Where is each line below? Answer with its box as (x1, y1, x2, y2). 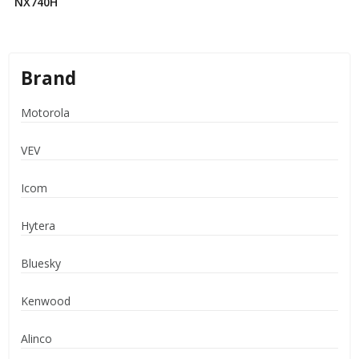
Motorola (21, 104, 70, 120)
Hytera (21, 217, 55, 233)
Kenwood (21, 292, 71, 309)
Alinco (21, 330, 52, 346)
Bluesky (21, 255, 61, 271)
